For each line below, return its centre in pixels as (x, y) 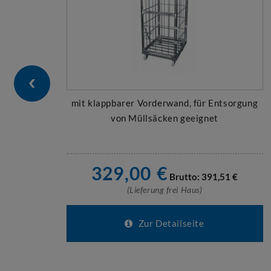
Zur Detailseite (170, 223)
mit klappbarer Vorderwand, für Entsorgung (165, 103)
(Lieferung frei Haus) (165, 190)
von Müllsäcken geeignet (165, 118)
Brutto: (185, 177)
